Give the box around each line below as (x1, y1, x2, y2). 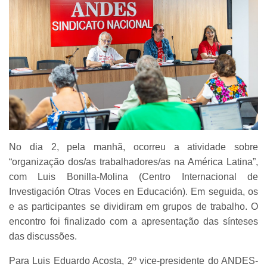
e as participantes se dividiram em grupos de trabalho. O (9, 201, 258, 212)
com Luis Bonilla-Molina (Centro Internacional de (9, 172, 258, 182)
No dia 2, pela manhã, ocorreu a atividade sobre (9, 142, 258, 153)
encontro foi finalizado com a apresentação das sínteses (9, 216, 258, 227)
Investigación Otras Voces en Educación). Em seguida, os (9, 187, 258, 197)
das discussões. (9, 231, 79, 242)
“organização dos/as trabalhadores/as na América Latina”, (9, 157, 258, 167)
